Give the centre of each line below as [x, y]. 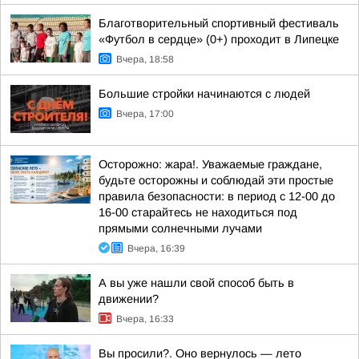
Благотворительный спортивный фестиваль [219, 23]
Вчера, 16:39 [156, 248]
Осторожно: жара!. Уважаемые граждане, [210, 164]
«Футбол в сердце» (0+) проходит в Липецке [219, 39]
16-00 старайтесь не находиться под [198, 212]
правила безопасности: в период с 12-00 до [217, 196]
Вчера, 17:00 [145, 114]
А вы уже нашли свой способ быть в [196, 283]
